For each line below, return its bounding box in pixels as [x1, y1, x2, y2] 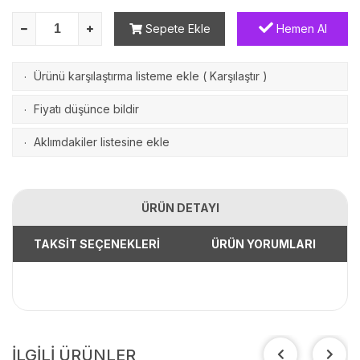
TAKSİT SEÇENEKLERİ [33, 237, 160, 251]
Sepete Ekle [141, 22, 211, 35]
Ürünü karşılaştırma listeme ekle [34, 69, 199, 83]
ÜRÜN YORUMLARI [211, 237, 316, 251]
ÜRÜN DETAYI [141, 201, 219, 215]
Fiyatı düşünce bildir [34, 102, 139, 116]
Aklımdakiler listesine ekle [34, 135, 170, 149]
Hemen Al [272, 22, 327, 35]
